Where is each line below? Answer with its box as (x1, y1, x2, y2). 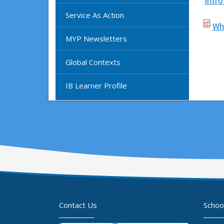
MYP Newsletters (65, 33, 127, 43)
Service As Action (65, 9, 124, 20)
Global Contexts (65, 56, 120, 67)
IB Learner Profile (65, 80, 127, 90)
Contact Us (59, 200, 97, 210)
